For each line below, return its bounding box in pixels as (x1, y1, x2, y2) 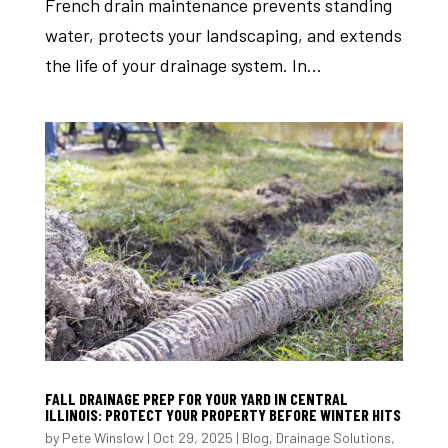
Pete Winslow (61, 428, 144, 446)
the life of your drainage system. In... (44, 53, 322, 76)
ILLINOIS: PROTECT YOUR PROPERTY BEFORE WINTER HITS (44, 404, 401, 424)
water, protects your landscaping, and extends (44, 23, 402, 46)
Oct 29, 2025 (152, 428, 233, 446)
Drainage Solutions (275, 428, 391, 446)
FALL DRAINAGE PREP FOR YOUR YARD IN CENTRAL (44, 388, 348, 408)
